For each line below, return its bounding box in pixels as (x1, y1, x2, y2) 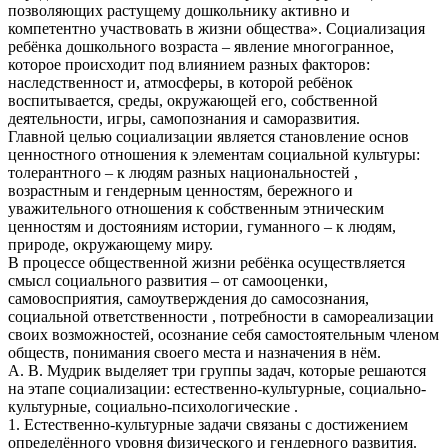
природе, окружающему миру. (8, 235, 213, 253)
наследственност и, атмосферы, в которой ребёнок (8, 73, 353, 91)
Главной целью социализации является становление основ (8, 127, 409, 145)
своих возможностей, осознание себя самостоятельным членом (8, 325, 439, 343)
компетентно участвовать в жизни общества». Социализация (8, 19, 425, 37)
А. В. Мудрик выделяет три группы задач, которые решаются (8, 361, 426, 379)
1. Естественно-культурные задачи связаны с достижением (8, 415, 408, 433)
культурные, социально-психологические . (8, 397, 298, 415)
